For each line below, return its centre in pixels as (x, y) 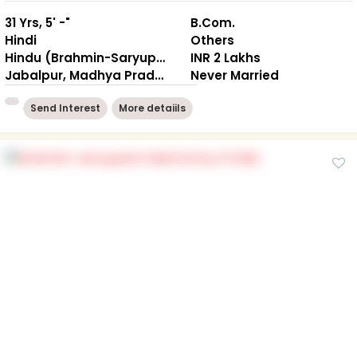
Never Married (235, 75)
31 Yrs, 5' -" (37, 22)
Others (212, 40)
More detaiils (152, 108)
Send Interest (65, 108)
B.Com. (213, 22)
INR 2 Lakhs (226, 57)
